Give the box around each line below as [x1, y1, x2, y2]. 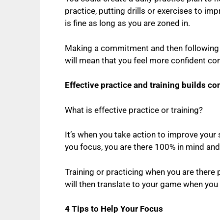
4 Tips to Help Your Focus [65, 204, 163, 214]
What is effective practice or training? [65, 105, 203, 115]
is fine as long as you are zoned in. [65, 18, 192, 28]
